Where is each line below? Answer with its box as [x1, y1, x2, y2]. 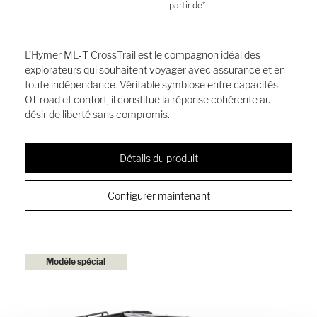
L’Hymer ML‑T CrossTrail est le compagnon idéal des [25, 48, 260, 61]
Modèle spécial [46, 256, 105, 267]
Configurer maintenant [107, 189, 210, 202]
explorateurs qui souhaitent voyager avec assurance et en [25, 63, 285, 76]
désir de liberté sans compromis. [25, 108, 170, 120]
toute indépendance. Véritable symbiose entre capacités [25, 78, 278, 91]
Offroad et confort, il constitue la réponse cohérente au [25, 93, 271, 105]
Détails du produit [119, 151, 198, 164]
